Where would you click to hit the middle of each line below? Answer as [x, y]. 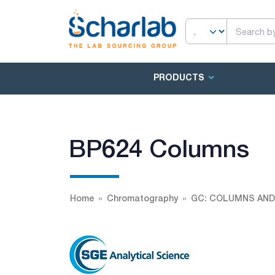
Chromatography [142, 198]
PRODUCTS [179, 77]
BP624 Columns [159, 148]
